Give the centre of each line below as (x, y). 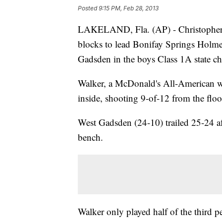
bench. (90, 137)
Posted (88, 8)
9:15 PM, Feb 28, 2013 (129, 8)
